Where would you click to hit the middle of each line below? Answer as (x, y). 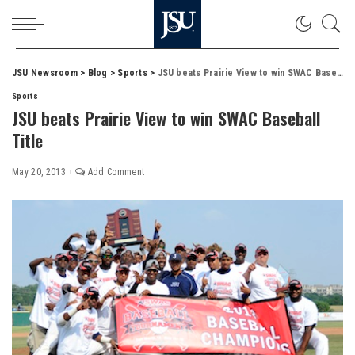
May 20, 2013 (39, 172)
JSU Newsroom (45, 73)
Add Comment (116, 172)
